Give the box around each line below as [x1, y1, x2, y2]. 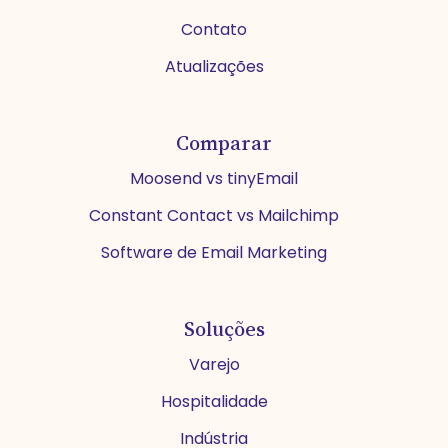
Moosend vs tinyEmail [130, 166, 298, 190]
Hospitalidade [160, 389, 268, 413]
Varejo [188, 352, 240, 376]
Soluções [183, 314, 265, 343]
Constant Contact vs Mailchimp [89, 203, 339, 227]
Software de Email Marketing [101, 240, 327, 264]
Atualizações [164, 54, 264, 78]
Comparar [176, 128, 272, 157]
